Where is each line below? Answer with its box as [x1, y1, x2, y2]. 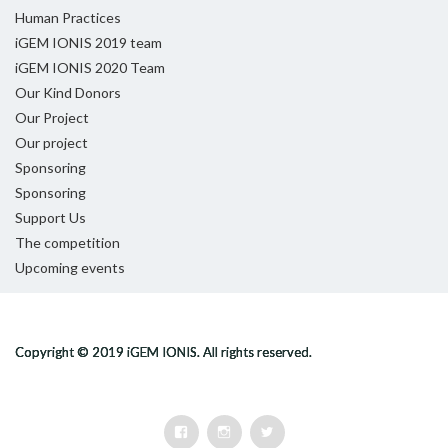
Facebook [187, 423, 247, 441]
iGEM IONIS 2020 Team [15, 59, 165, 77]
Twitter [273, 423, 321, 441]
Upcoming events [15, 259, 125, 277]
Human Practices [15, 9, 121, 27]
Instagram [230, 423, 294, 441]
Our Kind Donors [15, 84, 121, 102]
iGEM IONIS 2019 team [15, 34, 162, 52]
